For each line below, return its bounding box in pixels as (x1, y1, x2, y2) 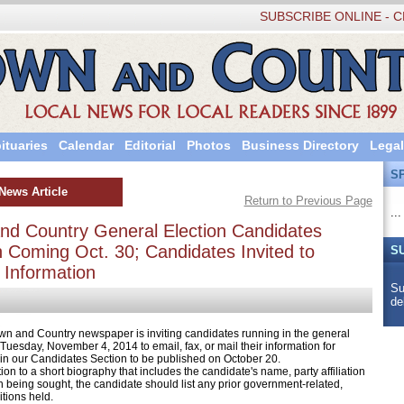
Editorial (124, 138, 176, 152)
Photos (186, 138, 231, 152)
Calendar (58, 138, 114, 152)
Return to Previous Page (243, 194, 372, 207)
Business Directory (241, 138, 359, 152)
